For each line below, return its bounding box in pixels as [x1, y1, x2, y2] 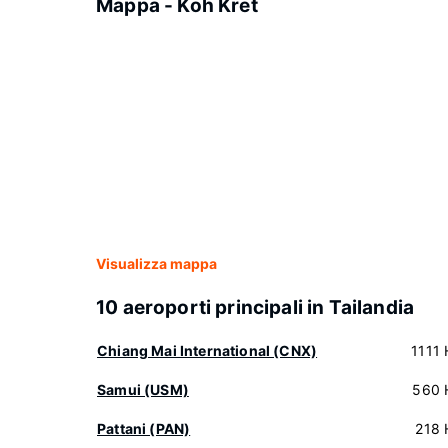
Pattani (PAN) [97, 420, 191, 437]
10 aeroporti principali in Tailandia [96, 296, 415, 319]
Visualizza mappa [96, 255, 217, 272]
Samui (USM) [97, 381, 189, 398]
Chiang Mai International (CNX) [97, 342, 318, 359]
